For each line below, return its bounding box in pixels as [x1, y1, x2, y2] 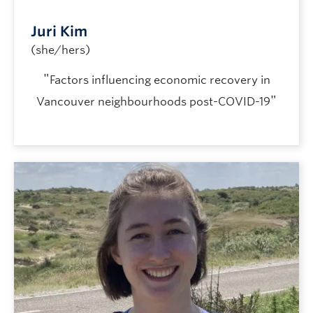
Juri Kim [31, 22, 87, 40]
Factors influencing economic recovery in [49, 73, 270, 87]
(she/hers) [31, 43, 90, 57]
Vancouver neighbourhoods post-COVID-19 [36, 94, 270, 108]
